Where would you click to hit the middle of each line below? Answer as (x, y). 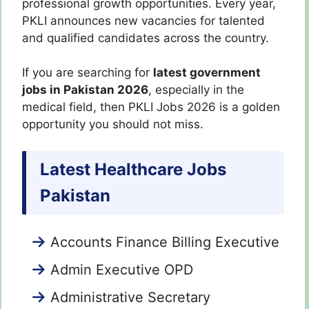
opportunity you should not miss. (113, 124)
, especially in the (196, 90)
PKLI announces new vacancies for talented (143, 20)
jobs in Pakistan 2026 (85, 90)
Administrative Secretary (130, 298)
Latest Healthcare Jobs (133, 169)
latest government (207, 73)
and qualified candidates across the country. (146, 38)
